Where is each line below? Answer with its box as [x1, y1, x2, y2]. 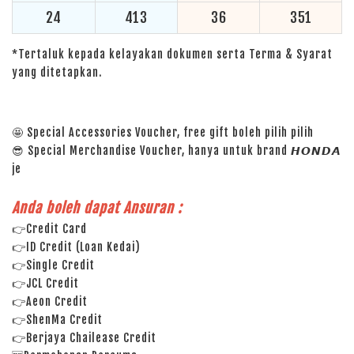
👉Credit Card [12, 222, 87, 235]
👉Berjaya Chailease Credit [12, 331, 156, 345]
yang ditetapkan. [12, 66, 102, 79]
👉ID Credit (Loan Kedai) [12, 240, 141, 254]
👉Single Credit [12, 258, 95, 272]
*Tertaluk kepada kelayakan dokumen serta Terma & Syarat [12, 47, 333, 61]
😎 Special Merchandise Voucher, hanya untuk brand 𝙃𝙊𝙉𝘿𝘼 [12, 144, 341, 157]
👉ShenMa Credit [12, 313, 103, 326]
